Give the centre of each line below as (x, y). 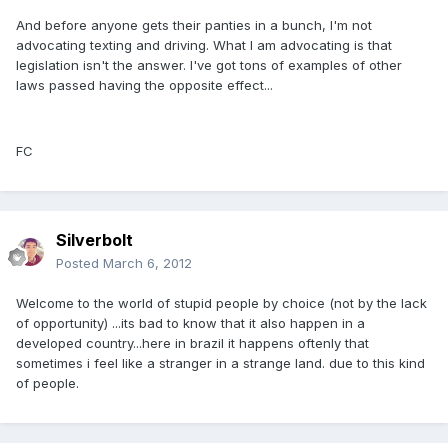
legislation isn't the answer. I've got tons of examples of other (209, 65)
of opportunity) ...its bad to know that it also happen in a (190, 323)
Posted (79, 263)
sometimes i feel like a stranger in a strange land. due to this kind (220, 363)
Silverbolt (94, 240)
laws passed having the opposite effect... (144, 85)
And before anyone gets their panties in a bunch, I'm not (194, 25)
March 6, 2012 (147, 263)
